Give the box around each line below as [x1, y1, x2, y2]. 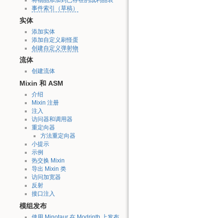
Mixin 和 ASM [19, 79, 63, 87]
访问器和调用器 [31, 115, 73, 123]
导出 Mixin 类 [31, 165, 66, 172]
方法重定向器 [40, 132, 75, 139]
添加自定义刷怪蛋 [31, 36, 78, 43]
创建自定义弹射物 [31, 44, 78, 52]
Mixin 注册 [31, 99, 59, 106]
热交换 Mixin [31, 157, 65, 164]
